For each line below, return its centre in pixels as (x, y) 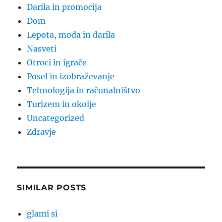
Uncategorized (56, 118)
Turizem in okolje (62, 104)
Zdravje (42, 132)
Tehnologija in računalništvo (84, 90)
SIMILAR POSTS (52, 188)
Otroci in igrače (57, 63)
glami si (42, 214)
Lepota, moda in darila (71, 35)
